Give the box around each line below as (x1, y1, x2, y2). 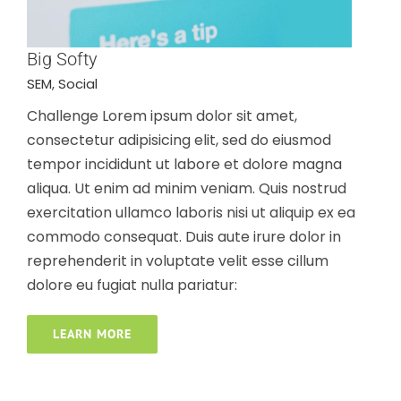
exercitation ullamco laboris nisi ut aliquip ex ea (27, 202, 355, 224)
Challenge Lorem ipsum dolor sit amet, (27, 106, 297, 127)
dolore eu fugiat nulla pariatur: (27, 275, 237, 296)
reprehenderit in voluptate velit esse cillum (27, 251, 328, 272)
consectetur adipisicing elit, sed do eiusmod (27, 130, 331, 151)
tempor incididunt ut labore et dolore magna (27, 154, 342, 175)
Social (58, 74, 98, 94)
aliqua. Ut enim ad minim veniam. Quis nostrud (27, 178, 346, 200)
